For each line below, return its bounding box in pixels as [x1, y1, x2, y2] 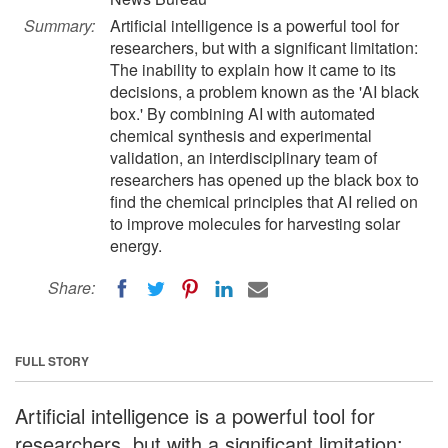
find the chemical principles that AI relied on [110, 190, 418, 213]
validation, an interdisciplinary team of [110, 146, 377, 169]
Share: [48, 276, 95, 299]
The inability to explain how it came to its [110, 58, 396, 81]
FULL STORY [15, 351, 89, 370]
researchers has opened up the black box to [110, 168, 419, 191]
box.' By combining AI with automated [110, 102, 375, 125]
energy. [110, 234, 162, 257]
